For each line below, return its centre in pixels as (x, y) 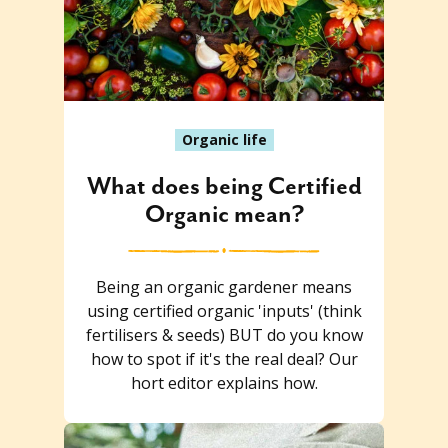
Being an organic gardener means (224, 286)
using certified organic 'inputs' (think (224, 310)
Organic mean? (224, 214)
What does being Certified (224, 186)
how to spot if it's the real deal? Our (224, 358)
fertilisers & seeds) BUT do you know (224, 334)
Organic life (224, 139)
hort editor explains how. (224, 382)
